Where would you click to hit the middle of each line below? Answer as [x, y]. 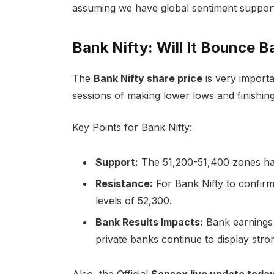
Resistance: [124, 184]
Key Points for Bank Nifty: [132, 128]
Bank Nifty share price [148, 78]
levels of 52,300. [133, 201]
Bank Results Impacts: [149, 222]
